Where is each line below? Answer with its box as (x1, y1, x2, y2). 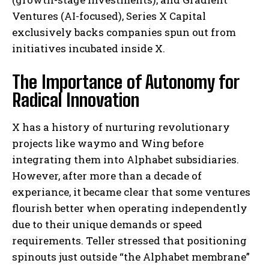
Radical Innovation (12, 89, 139, 111)
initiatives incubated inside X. (12, 41, 165, 56)
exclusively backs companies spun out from (12, 25, 236, 40)
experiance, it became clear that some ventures (12, 185, 250, 199)
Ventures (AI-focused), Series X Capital (12, 9, 206, 23)
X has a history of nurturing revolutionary (12, 120, 230, 134)
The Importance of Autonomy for (12, 71, 239, 93)
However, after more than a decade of (12, 169, 202, 183)
